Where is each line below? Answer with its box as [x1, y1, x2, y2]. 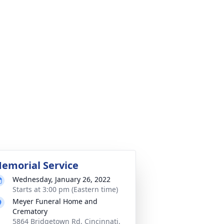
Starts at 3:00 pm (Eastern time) [12, 184, 118, 194]
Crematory [12, 206, 47, 216]
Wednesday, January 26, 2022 [12, 174, 110, 184]
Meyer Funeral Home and [12, 196, 97, 206]
